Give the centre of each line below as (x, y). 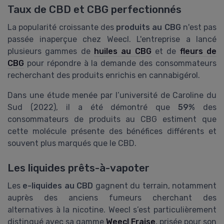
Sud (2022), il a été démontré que (93, 107)
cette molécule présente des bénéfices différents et (112, 131)
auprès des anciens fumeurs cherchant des (112, 197)
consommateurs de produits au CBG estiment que (112, 119)
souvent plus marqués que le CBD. (72, 143)
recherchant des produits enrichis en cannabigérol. (104, 75)
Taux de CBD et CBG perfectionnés (94, 10)
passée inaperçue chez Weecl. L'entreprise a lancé (112, 39)
